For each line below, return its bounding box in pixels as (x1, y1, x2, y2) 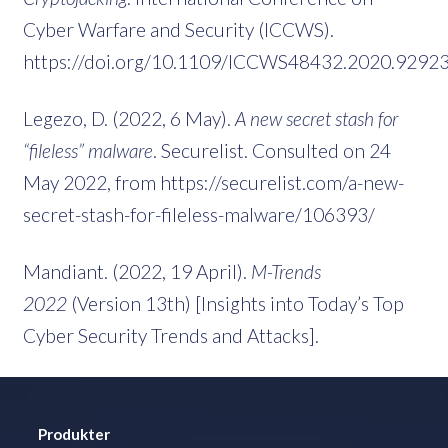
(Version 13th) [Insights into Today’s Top (67, 291, 404, 315)
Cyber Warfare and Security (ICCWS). (23, 17, 334, 41)
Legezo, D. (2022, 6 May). (23, 106, 235, 130)
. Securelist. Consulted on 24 (153, 138, 391, 162)
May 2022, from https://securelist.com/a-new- (23, 170, 404, 194)
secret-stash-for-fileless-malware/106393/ (23, 202, 375, 226)
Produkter (38, 424, 110, 443)
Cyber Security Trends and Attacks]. (23, 323, 319, 347)
